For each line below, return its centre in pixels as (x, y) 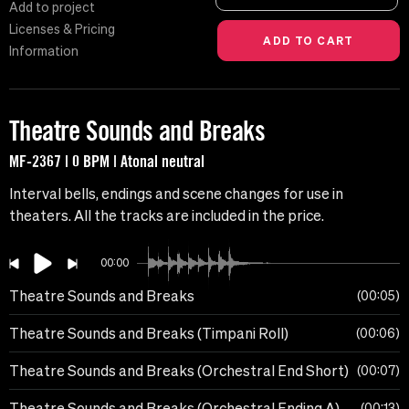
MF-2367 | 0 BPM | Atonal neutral (107, 161)
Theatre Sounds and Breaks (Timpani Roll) (149, 334)
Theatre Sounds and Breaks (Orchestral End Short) (179, 371)
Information (44, 52)
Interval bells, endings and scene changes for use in (176, 194)
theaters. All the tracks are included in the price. (167, 216)
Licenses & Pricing (62, 30)
